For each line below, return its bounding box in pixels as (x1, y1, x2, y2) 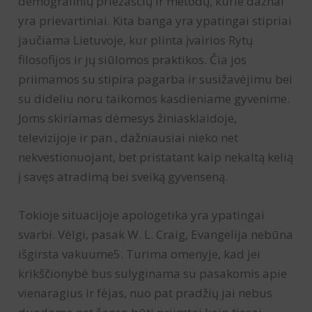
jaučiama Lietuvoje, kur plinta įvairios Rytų (18, 32, 253, 49)
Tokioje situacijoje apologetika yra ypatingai (18, 207, 265, 224)
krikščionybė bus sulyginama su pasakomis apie (18, 265, 288, 282)
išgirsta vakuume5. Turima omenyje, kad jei (18, 246, 261, 263)
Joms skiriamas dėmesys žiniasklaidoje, (18, 110, 237, 127)
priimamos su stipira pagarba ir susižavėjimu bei (18, 71, 293, 88)
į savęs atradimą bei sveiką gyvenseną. (18, 169, 228, 185)
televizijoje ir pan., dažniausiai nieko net (18, 130, 239, 146)
